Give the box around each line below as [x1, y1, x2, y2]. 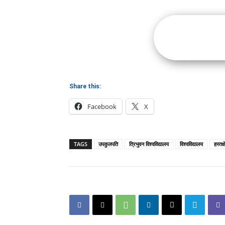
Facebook [87, 102, 117, 111]
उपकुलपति [98, 140, 118, 148]
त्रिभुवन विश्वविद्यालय [129, 140, 169, 148]
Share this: [69, 83, 101, 90]
